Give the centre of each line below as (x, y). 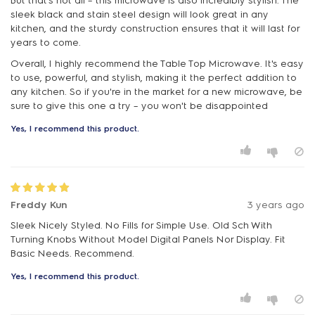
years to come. (46, 42)
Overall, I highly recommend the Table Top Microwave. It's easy (157, 63)
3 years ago (276, 205)
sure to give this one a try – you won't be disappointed (139, 105)
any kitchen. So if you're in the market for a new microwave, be (156, 91)
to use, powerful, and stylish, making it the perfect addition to (154, 77)
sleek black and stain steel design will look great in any (140, 14)
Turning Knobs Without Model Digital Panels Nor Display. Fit (148, 239)
